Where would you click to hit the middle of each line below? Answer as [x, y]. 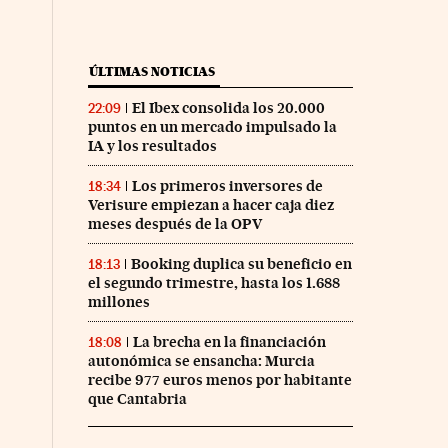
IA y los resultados [152, 145]
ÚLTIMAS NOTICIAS [151, 71]
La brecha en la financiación [229, 341]
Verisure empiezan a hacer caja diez [210, 204]
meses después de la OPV [174, 223]
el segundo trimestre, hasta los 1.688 [213, 282]
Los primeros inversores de [227, 185]
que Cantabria [137, 398]
